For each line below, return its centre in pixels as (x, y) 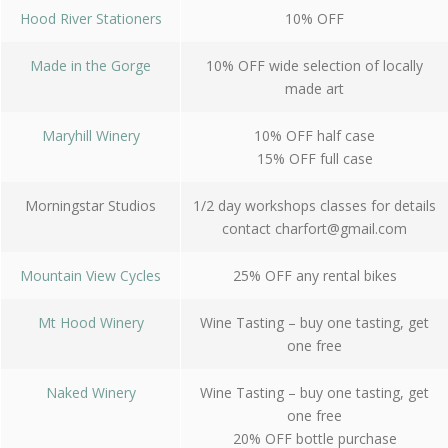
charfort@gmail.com (341, 228)
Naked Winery (90, 392)
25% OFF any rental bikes (314, 275)
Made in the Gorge (90, 65)
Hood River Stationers (90, 18)
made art (314, 88)
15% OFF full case (314, 158)
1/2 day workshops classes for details (314, 205)
